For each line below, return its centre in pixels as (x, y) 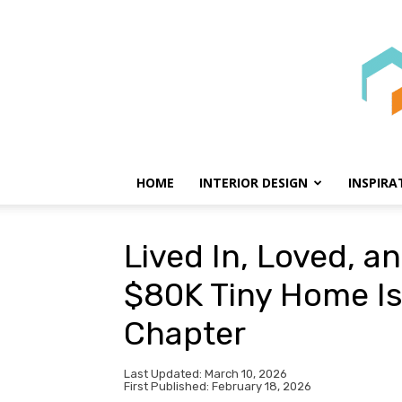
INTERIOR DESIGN (253, 183)
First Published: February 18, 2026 (218, 387)
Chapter (185, 333)
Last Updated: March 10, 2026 (205, 374)
